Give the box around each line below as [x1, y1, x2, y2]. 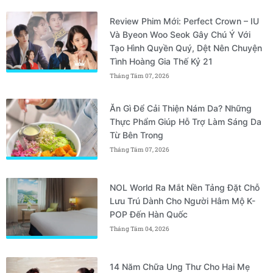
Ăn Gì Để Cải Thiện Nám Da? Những [110, 102, 252, 113]
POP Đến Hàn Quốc [110, 208, 188, 219]
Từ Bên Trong [110, 129, 163, 140]
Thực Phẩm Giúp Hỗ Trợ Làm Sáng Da [110, 116, 261, 127]
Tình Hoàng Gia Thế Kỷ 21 [110, 55, 213, 66]
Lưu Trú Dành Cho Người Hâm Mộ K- [110, 195, 255, 206]
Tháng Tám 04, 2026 [110, 224, 169, 233]
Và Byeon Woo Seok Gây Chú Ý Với [110, 29, 250, 40]
